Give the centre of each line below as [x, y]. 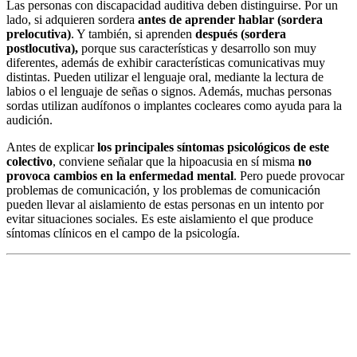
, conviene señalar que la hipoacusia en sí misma [175, 162]
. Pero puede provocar [289, 176]
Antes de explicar [50, 147]
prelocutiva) [39, 34]
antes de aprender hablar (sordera [230, 20]
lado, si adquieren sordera [72, 20]
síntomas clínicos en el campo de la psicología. [123, 233]
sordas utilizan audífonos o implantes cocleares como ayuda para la [174, 106]
